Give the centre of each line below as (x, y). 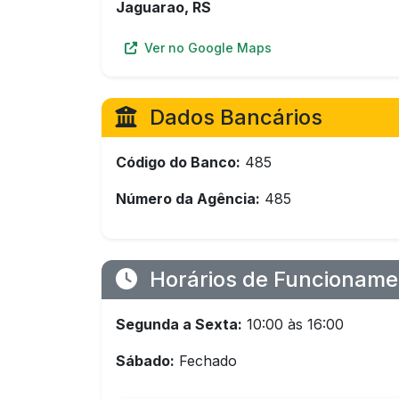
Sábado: (145, 361)
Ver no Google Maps (206, 48)
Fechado (206, 361)
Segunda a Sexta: (179, 324)
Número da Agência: (188, 199)
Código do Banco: (178, 162)
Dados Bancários (233, 117)
